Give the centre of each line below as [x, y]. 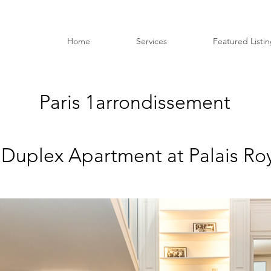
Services [152, 41]
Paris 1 [67, 102]
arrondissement [163, 102]
